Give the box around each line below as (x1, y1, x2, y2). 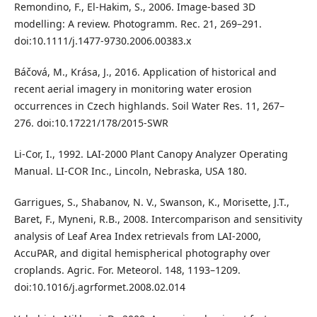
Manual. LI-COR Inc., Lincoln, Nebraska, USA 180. (13, 164, 247, 178)
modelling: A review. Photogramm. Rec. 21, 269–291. (13, 17, 262, 31)
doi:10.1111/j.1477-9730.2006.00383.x (13, 34, 191, 48)
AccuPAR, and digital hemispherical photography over (13, 246, 270, 260)
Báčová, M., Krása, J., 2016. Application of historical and (13, 65, 277, 79)
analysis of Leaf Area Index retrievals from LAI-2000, (13, 229, 261, 243)
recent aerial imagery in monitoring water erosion (13, 82, 252, 96)
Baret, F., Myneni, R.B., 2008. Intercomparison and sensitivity (13, 212, 302, 226)
